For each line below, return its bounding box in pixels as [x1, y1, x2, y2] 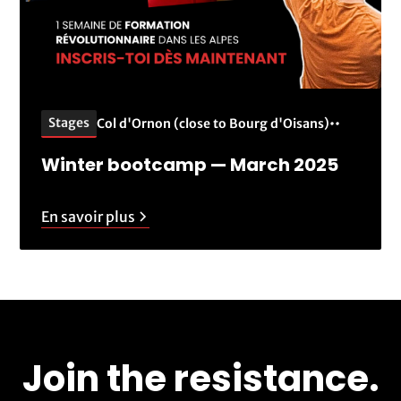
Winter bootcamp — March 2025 [41, 151, 339, 177]
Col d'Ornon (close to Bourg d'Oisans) [97, 115, 330, 132]
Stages [48, 114, 90, 131]
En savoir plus [41, 207, 136, 226]
